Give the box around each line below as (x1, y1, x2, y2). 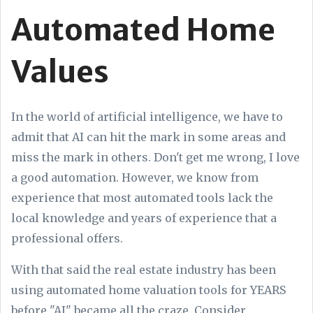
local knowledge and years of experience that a (11, 210, 277, 225)
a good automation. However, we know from (11, 170, 259, 184)
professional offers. (11, 231, 126, 245)
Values (11, 52, 109, 91)
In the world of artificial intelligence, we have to (11, 109, 283, 124)
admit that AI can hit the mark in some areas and (11, 129, 286, 144)
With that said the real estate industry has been (11, 262, 276, 277)
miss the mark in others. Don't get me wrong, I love (11, 150, 300, 164)
